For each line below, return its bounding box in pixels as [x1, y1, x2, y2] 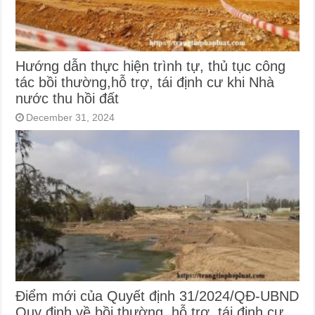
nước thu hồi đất [15, 91, 120, 107]
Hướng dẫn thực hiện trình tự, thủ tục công [15, 58, 286, 75]
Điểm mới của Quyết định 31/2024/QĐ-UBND [15, 288, 300, 304]
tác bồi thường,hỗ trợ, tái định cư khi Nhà [15, 75, 275, 91]
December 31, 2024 [26, 112, 115, 124]
